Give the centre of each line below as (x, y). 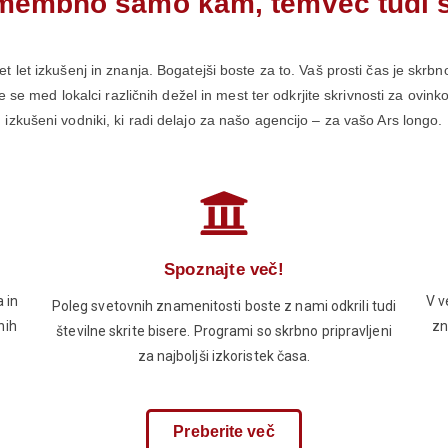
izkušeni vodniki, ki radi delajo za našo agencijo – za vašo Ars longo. (224, 120)
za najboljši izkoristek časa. (224, 356)
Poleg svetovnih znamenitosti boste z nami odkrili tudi (224, 306)
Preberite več (224, 432)
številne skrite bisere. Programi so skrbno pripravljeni (224, 331)
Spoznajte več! (224, 270)
